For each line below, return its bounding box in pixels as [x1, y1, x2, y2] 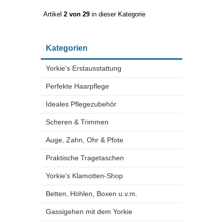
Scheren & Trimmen [46, 118, 109, 126]
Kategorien [46, 44, 88, 52]
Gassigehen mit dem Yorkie [46, 208, 132, 216]
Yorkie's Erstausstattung [46, 64, 121, 72]
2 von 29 [64, 10, 90, 18]
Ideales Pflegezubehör [46, 100, 116, 108]
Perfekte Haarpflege [46, 82, 109, 90]
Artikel [43, 10, 64, 18]
